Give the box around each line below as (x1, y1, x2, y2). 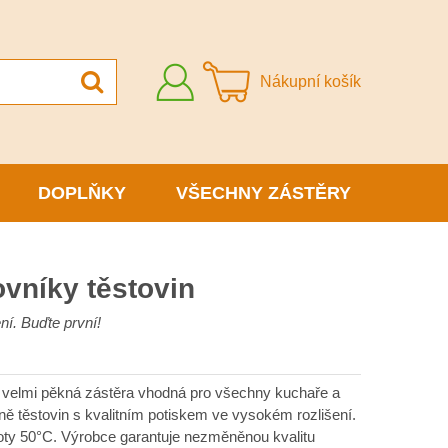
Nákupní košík (260, 73, 361, 90)
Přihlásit (193, 64, 240, 79)
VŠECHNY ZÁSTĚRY (175, 183, 351, 203)
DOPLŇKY (37, 183, 126, 203)
